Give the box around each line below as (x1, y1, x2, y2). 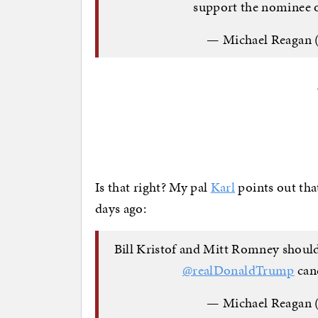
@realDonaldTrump (182, 260, 295, 280)
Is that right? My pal (95, 177, 211, 197)
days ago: (95, 199, 147, 219)
